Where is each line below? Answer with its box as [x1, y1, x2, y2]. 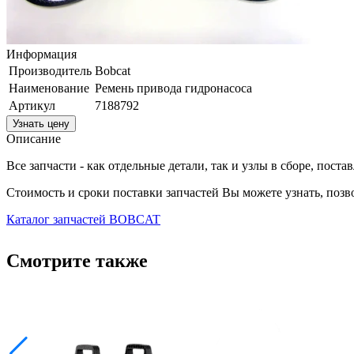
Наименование [9, 81, 89, 95]
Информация [6, 47, 77, 61]
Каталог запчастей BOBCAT [6, 212, 160, 226]
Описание [6, 131, 61, 145]
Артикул [9, 98, 55, 112]
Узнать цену [13, 117, 70, 130]
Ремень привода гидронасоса [95, 81, 252, 95]
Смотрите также [6, 250, 148, 271]
